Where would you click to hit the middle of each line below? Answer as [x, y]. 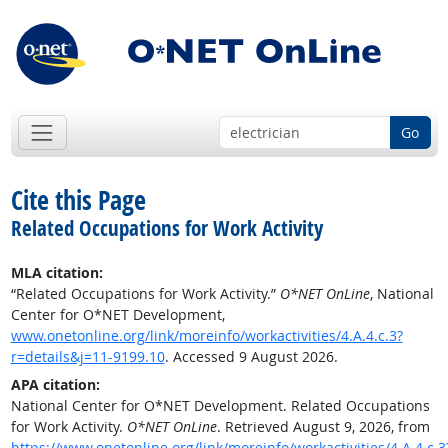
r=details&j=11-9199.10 [87, 357]
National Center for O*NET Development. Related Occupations [220, 406]
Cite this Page [78, 200]
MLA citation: [56, 273]
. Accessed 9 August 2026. [251, 357]
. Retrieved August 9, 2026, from [323, 427]
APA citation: [55, 385]
